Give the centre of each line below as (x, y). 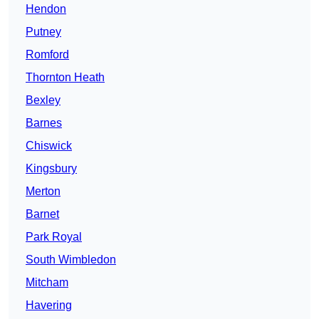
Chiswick (49, 146)
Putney (43, 32)
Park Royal (54, 237)
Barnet (42, 214)
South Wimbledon (71, 260)
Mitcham (47, 283)
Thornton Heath (65, 78)
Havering (49, 305)
